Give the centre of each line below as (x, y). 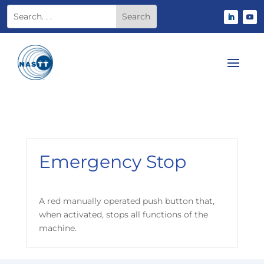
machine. (57, 228)
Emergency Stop (112, 162)
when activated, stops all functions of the (123, 214)
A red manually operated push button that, (126, 201)
